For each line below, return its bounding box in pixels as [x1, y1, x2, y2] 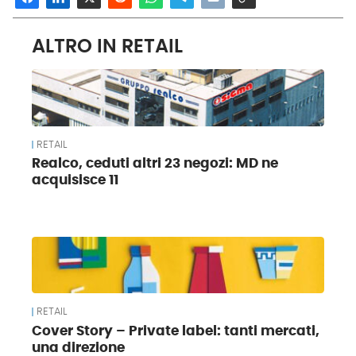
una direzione [32, 341, 125, 354]
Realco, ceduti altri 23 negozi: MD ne [32, 157, 278, 171]
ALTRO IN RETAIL [32, 37, 183, 56]
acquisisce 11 [32, 174, 118, 188]
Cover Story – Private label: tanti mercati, [32, 324, 319, 338]
